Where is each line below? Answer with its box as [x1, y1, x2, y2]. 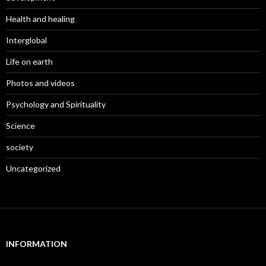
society [6, 141, 33, 152]
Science [6, 120, 35, 131]
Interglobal [6, 34, 47, 45]
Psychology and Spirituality [6, 99, 106, 109]
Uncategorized [6, 163, 61, 173]
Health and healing [6, 13, 75, 24]
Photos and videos [6, 77, 75, 88]
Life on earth [6, 56, 53, 66]
